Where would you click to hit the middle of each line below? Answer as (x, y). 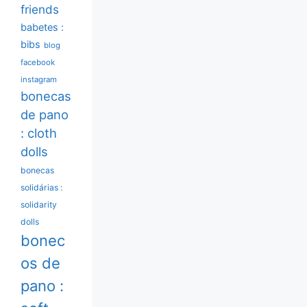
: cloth (39, 133)
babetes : (42, 27)
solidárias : (41, 187)
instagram (39, 79)
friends (40, 9)
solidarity (39, 204)
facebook (38, 62)
